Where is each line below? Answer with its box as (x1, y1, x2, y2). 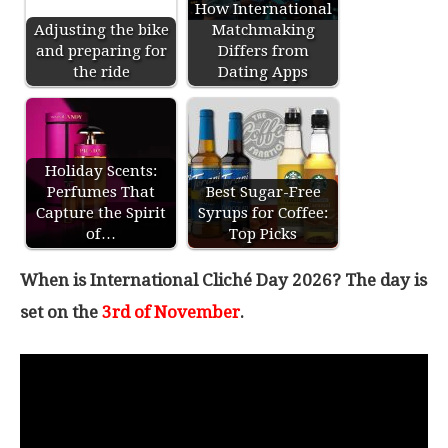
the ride (72, 63, 130, 81)
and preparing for (35, 42, 167, 60)
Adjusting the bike (33, 21, 169, 39)
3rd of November (102, 302, 240, 322)
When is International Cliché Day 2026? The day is (20, 270, 427, 290)
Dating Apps (218, 63, 308, 81)
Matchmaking (211, 21, 315, 39)
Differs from (217, 42, 309, 60)
